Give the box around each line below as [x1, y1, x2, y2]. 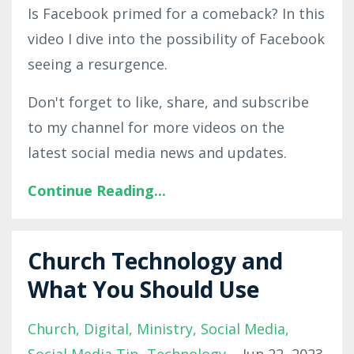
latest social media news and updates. [28, 143, 287, 163]
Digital [84, 319, 129, 339]
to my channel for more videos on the [28, 118, 284, 137]
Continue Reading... [28, 181, 166, 201]
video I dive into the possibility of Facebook [28, 29, 325, 49]
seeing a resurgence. [28, 55, 171, 74]
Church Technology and [28, 246, 283, 277]
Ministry [137, 319, 193, 339]
